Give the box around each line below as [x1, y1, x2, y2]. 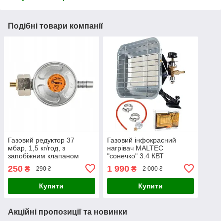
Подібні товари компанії [8, 22, 103, 31]
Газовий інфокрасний [107, 136, 176, 144]
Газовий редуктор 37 [8, 136, 74, 144]
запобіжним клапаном [8, 151, 79, 160]
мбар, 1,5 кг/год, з [8, 144, 65, 152]
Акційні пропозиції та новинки [8, 207, 127, 216]
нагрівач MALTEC [107, 144, 163, 152]
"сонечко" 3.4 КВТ [107, 151, 164, 160]
